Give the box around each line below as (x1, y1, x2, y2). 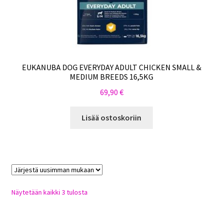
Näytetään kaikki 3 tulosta (11, 187, 88, 197)
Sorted (87, 187, 108, 196)
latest (87, 209, 105, 218)
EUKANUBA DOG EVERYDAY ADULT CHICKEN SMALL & (22, 62, 201, 73)
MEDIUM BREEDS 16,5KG (70, 72, 153, 82)
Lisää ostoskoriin (82, 112, 141, 122)
